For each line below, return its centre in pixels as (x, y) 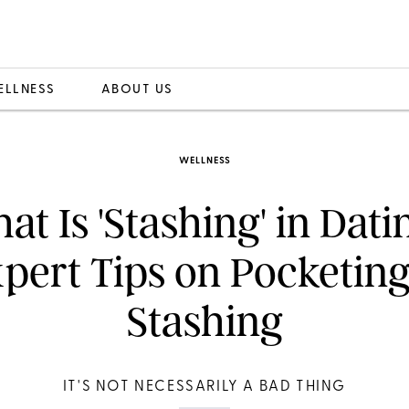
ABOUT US (137, 89)
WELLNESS (204, 161)
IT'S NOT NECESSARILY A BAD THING (204, 387)
